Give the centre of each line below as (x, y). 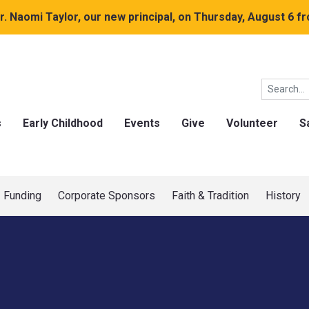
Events (142, 123)
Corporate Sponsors (107, 196)
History (283, 196)
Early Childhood (63, 123)
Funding (22, 196)
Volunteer (252, 123)
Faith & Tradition (210, 196)
